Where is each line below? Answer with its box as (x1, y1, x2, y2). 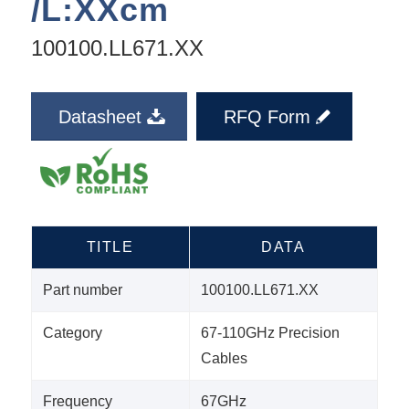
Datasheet (58, 107, 142, 128)
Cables (200, 351, 247, 367)
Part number (42, 282, 122, 299)
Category (42, 325, 102, 341)
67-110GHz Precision (200, 325, 340, 341)
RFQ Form (223, 107, 310, 128)
